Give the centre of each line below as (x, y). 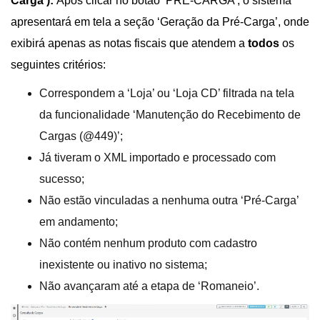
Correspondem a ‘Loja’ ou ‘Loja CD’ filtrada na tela (167, 94)
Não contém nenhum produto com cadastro (148, 244)
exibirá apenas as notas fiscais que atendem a (129, 44)
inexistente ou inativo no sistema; (123, 265)
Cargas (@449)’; (81, 136)
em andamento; (79, 222)
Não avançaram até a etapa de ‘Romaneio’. (149, 286)
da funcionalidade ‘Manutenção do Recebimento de (170, 115)
